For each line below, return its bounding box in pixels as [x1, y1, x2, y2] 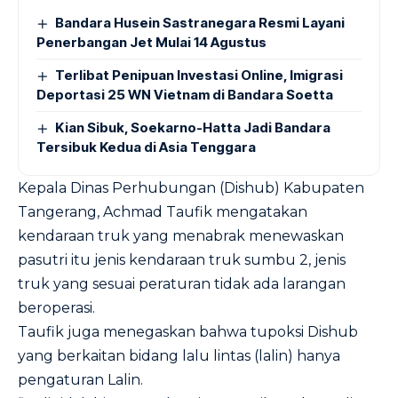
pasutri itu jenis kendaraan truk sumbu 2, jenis [18, 251, 346, 268]
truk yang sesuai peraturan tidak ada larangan [18, 275, 346, 292]
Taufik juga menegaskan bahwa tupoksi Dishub [18, 323, 358, 340]
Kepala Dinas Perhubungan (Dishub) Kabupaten [18, 179, 364, 196]
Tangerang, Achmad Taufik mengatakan [18, 203, 307, 220]
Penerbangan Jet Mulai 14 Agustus [36, 34, 267, 51]
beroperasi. [18, 299, 95, 316]
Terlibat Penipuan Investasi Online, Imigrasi [55, 67, 344, 84]
